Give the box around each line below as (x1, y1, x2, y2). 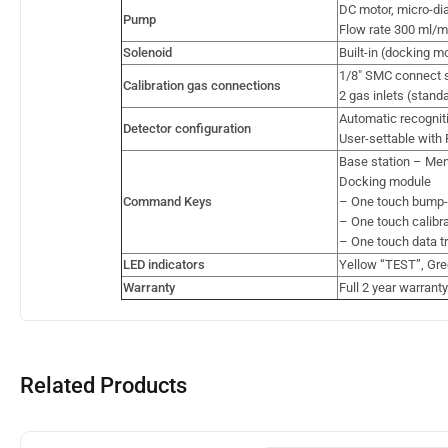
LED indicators (123, 256, 205, 272)
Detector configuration (123, 120, 251, 136)
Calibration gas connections (123, 77, 281, 93)
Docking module (339, 173, 431, 189)
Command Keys (123, 193, 212, 209)
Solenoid (123, 44, 172, 60)
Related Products (20, 372, 187, 398)
